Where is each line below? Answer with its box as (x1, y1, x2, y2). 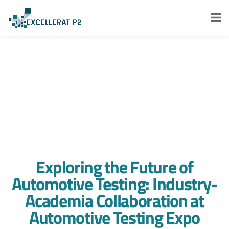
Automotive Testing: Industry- (11, 171, 218, 197)
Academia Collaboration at (25, 188, 204, 214)
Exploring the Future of (36, 154, 193, 180)
